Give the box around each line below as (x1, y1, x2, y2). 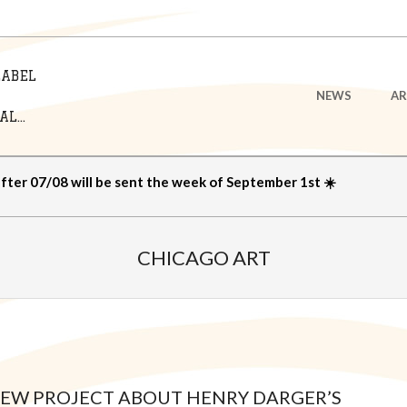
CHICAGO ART (136, 245, 271, 270)
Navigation (94, 98, 162, 114)
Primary (94, 75, 142, 92)
